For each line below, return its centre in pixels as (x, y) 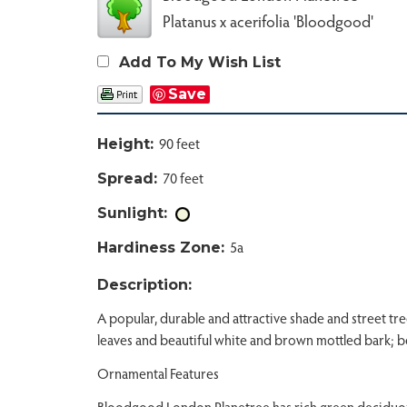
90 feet (177, 144)
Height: (125, 144)
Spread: (127, 178)
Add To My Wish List (200, 63)
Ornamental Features (158, 373)
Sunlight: (132, 213)
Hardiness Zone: (161, 247)
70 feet (180, 177)
